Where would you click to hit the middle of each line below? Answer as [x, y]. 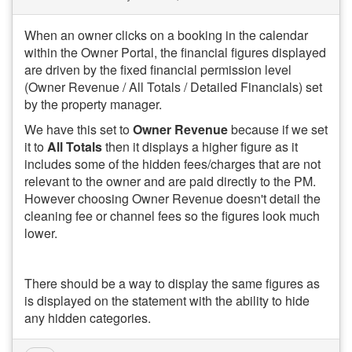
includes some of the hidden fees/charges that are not [172, 164]
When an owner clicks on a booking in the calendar [166, 35]
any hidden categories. [88, 318]
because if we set [278, 129]
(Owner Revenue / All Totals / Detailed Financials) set [173, 87]
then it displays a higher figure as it [200, 147]
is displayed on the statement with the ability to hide [167, 301]
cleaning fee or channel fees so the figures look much [172, 216]
